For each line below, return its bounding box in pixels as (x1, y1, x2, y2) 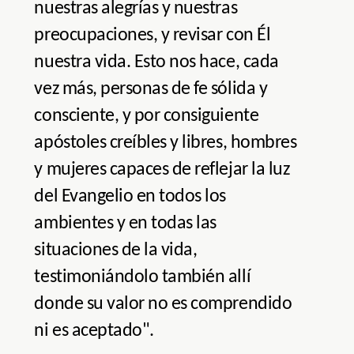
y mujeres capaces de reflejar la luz (34, 160, 290, 180)
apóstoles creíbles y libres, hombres (34, 134, 297, 153)
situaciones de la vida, (34, 241, 198, 261)
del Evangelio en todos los (34, 187, 226, 207)
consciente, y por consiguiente (34, 107, 259, 126)
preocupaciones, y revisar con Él (34, 26, 271, 46)
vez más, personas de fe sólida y (34, 80, 268, 100)
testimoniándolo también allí (34, 268, 251, 288)
